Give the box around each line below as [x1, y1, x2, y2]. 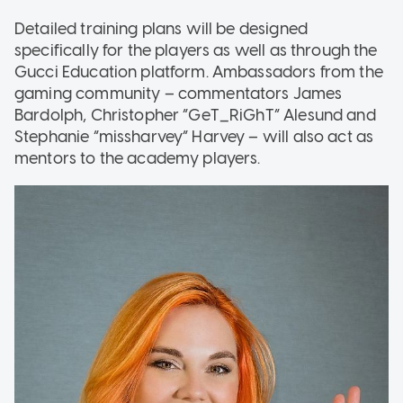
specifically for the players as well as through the [14, 40, 378, 60]
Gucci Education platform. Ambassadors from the [14, 61, 383, 82]
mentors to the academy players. [14, 148, 261, 168]
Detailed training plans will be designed [14, 18, 308, 39]
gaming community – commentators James [14, 83, 343, 103]
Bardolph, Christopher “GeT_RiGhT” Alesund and [14, 104, 376, 125]
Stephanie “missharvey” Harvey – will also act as [14, 126, 374, 147]
